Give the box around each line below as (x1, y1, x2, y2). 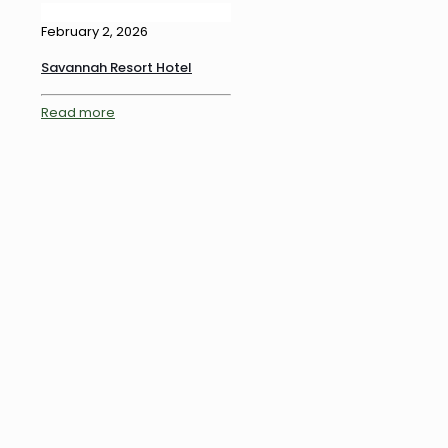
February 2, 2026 (41, 21, 148, 41)
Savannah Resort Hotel (41, 58, 192, 78)
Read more (41, 102, 115, 122)
